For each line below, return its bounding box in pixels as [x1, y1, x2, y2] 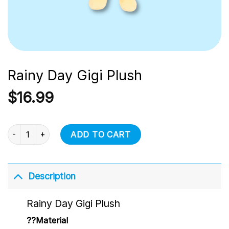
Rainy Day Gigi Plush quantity [7, 125, 107, 134]
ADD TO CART [71, 129, 131, 140]
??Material [26, 215, 68, 226]
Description [28, 171, 76, 182]
